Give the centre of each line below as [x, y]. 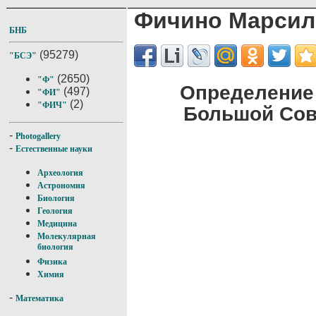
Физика [52, 262]
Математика [39, 298]
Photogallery [38, 136]
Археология [60, 173]
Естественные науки [54, 149]
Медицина [57, 224]
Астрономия [61, 186]
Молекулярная [67, 236]
